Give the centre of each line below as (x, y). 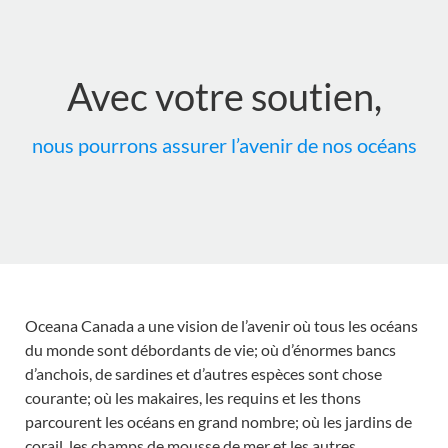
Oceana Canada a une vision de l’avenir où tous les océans (221, 325)
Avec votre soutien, (224, 96)
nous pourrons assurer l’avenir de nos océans (224, 145)
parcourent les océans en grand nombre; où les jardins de (218, 421)
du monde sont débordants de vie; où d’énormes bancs (210, 349)
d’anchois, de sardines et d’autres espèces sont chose (203, 373)
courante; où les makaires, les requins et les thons (193, 397)
